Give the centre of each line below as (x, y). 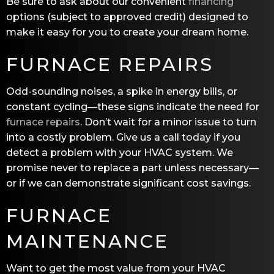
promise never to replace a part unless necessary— (132, 168)
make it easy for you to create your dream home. (127, 32)
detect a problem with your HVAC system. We (120, 152)
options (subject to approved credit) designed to (127, 17)
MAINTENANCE (87, 241)
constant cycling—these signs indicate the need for (133, 106)
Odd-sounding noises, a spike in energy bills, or (122, 91)
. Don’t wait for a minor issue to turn (168, 122)
